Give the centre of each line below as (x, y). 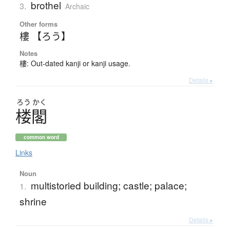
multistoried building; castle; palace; (109, 185)
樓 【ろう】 (45, 36)
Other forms (38, 24)
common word (41, 137)
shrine (33, 201)
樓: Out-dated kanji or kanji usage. (75, 63)
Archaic (77, 6)
